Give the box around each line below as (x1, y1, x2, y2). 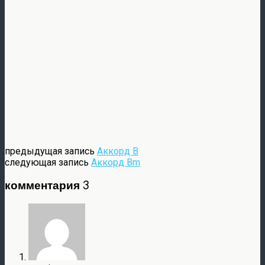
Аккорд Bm (91, 156, 140, 168)
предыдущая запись (5, 145, 97, 157)
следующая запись (5, 156, 91, 168)
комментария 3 (5, 179, 89, 192)
